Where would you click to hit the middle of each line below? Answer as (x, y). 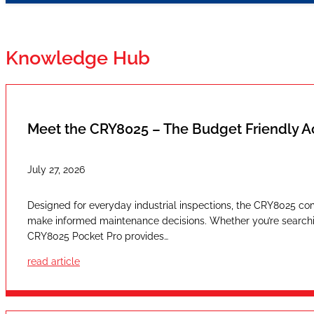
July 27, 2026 (56, 170)
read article (54, 261)
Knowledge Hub (78, 58)
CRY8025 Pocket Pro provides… (98, 236)
